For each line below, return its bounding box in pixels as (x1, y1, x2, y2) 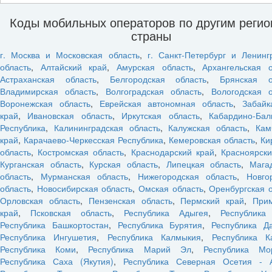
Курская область (89, 157, 158, 170)
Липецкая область (166, 157, 242, 170)
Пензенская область (88, 194, 172, 206)
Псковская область (30, 206, 112, 219)
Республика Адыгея (124, 206, 208, 219)
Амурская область (117, 60, 193, 73)
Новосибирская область (36, 182, 133, 194)
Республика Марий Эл (88, 242, 191, 255)
